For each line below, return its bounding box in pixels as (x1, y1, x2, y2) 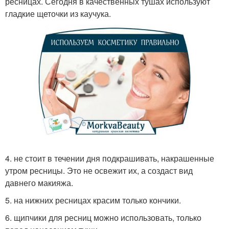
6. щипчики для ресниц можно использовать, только (5, 211, 201, 223)
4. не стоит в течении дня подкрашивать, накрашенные (5, 152, 214, 164)
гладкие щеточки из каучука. (5, 8, 111, 19)
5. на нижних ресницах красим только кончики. (5, 194, 181, 206)
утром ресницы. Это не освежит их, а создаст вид (5, 164, 193, 176)
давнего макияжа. (5, 176, 73, 189)
